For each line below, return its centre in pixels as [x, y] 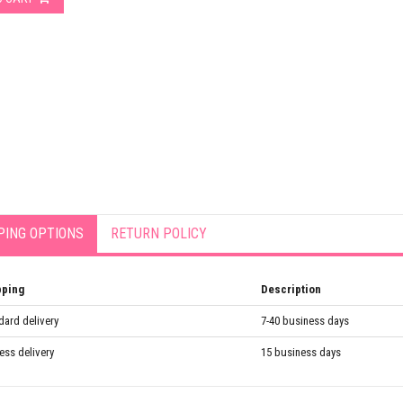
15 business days [300, 352]
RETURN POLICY [158, 233]
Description [291, 289]
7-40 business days [304, 321]
